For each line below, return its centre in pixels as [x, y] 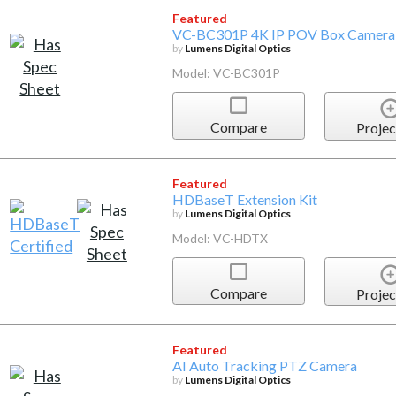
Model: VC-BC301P [226, 72]
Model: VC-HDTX [220, 239]
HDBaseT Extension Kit [244, 200]
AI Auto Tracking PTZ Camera [264, 365]
